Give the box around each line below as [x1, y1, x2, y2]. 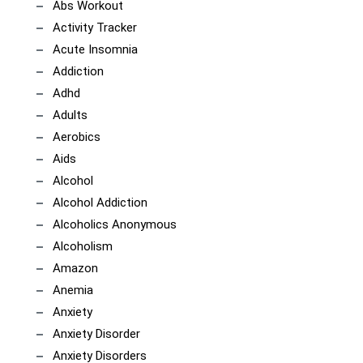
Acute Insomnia [53, 42, 138, 58]
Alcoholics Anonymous [53, 217, 177, 233]
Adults [53, 108, 88, 123]
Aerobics [53, 130, 100, 145]
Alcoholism [53, 239, 113, 254]
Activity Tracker [53, 20, 137, 36]
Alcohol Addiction [53, 195, 147, 211]
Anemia [53, 283, 93, 298]
